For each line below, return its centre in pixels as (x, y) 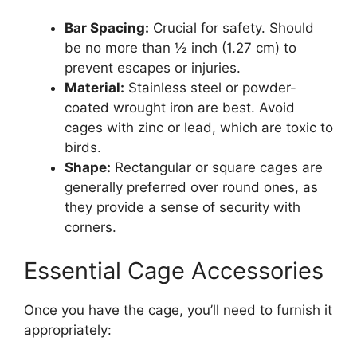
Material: (94, 87)
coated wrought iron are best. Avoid (180, 107)
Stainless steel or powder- (210, 87)
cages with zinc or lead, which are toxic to (199, 127)
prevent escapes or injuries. (153, 67)
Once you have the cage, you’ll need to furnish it (178, 310)
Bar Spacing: (107, 27)
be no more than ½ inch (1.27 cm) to (180, 47)
